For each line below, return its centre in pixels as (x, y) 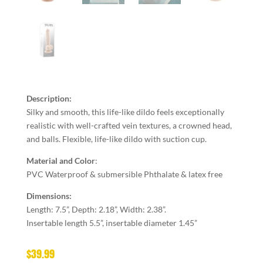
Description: (49, 99)
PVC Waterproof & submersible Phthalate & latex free (124, 174)
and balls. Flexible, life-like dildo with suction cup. (116, 139)
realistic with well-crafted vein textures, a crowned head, (129, 126)
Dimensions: (49, 196)
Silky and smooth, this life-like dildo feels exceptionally (125, 112)
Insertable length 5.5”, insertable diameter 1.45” (112, 223)
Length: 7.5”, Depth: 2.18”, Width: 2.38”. (96, 210)
